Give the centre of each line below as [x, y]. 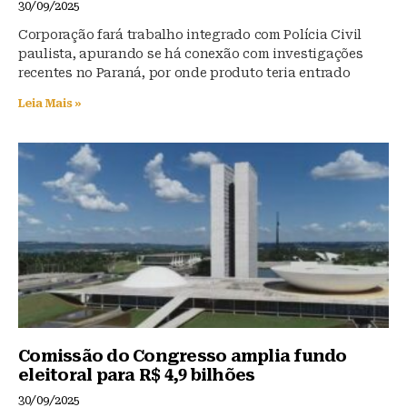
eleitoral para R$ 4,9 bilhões [137, 375]
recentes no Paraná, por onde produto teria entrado [184, 73]
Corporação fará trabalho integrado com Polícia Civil [190, 35]
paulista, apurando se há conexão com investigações [191, 54]
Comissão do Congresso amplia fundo [183, 356]
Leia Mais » [50, 104]
